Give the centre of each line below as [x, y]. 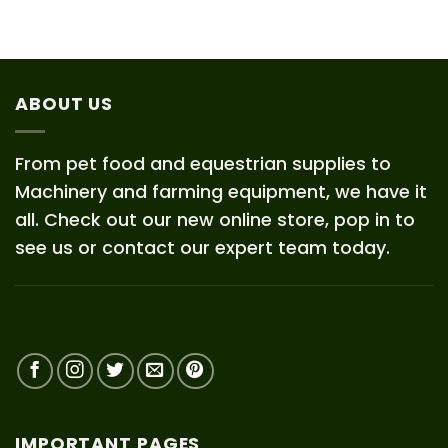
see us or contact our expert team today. [202, 248]
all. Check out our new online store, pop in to [215, 220]
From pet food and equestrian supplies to [203, 164]
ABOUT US [64, 103]
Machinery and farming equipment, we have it [221, 192]
